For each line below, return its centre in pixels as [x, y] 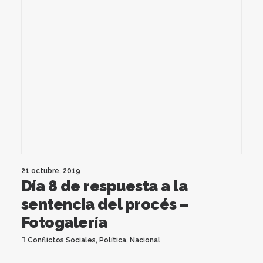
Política [112, 240]
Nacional [145, 240]
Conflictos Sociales [61, 240]
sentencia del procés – [105, 204]
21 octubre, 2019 [51, 171]
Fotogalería [64, 222]
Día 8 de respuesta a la [104, 186]
